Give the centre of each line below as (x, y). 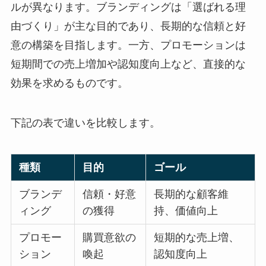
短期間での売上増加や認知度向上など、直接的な (128, 64)
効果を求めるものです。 (69, 83)
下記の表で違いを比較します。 (85, 123)
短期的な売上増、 (197, 238)
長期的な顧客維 (191, 194)
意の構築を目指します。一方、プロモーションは (128, 45)
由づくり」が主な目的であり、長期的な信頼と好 (128, 26)
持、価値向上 (186, 211)
